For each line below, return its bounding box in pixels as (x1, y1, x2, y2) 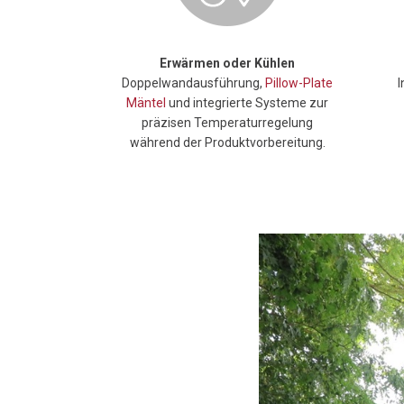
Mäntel (126, 95, 166, 110)
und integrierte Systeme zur (166, 95, 328, 110)
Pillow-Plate (265, 75, 333, 90)
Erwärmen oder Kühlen (160, 55, 295, 70)
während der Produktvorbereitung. (129, 134, 326, 150)
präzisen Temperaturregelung (142, 115, 313, 130)
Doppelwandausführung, (122, 75, 265, 90)
